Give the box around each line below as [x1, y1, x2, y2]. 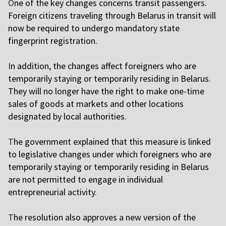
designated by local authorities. [8, 110, 127, 123]
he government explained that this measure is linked [14, 136, 211, 148]
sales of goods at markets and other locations [8, 98, 184, 110]
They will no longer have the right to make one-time [8, 85, 204, 97]
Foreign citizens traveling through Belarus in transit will [8, 10, 216, 22]
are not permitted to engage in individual [8, 174, 163, 186]
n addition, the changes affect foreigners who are [11, 60, 196, 72]
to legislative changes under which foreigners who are [8, 148, 211, 160]
